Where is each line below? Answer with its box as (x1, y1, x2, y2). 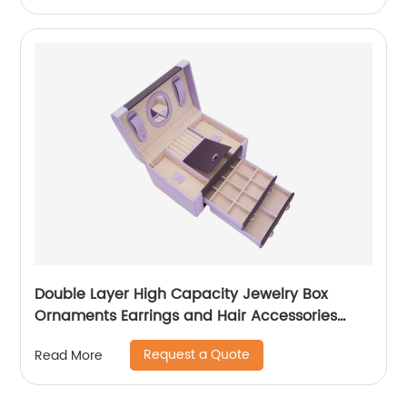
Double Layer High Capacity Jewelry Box (35, 283, 329, 307)
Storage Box (35, 326, 123, 351)
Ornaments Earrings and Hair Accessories (35, 304, 338, 329)
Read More (35, 344, 104, 366)
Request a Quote (144, 344, 251, 366)
